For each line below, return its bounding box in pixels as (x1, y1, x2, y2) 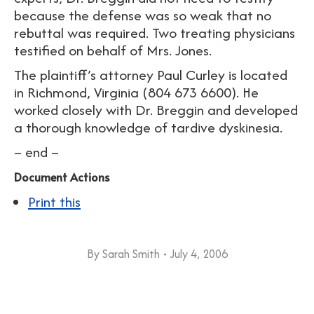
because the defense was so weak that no (14, 5, 271, 25)
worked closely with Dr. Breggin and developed (14, 100, 298, 120)
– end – (14, 142, 59, 162)
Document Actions (14, 169, 109, 184)
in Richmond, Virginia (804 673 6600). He (14, 82, 259, 102)
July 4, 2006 (170, 245, 228, 262)
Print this (28, 191, 81, 212)
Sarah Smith (102, 245, 160, 262)
